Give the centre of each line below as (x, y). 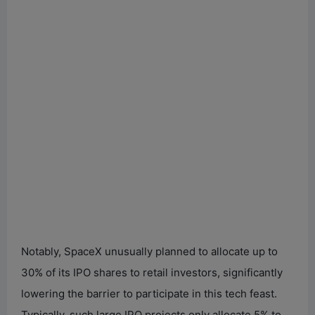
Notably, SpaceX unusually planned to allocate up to (149, 251)
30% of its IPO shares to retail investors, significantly (152, 272)
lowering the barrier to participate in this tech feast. (149, 293)
